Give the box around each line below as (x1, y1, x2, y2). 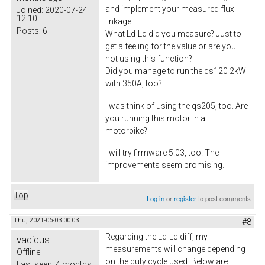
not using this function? (105, 53, 192, 63)
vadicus (17, 234, 50, 246)
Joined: (17, 5, 43, 15)
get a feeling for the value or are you (105, 41, 236, 51)
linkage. (105, 16, 133, 26)
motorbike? (105, 125, 147, 135)
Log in (147, 193, 165, 203)
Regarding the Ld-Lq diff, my (105, 232, 208, 242)
